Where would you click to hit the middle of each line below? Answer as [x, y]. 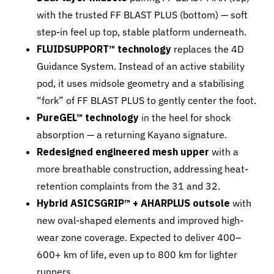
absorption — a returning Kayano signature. [132, 135]
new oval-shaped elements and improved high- [140, 220]
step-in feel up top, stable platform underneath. [142, 32]
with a [224, 152]
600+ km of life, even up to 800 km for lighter [137, 254]
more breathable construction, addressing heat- [143, 169]
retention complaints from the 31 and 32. [128, 186]
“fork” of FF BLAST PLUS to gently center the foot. [146, 100]
